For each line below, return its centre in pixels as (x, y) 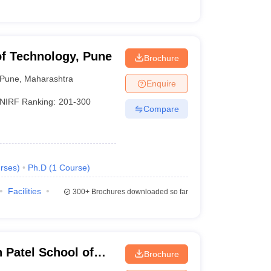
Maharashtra (49, 78)
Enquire (161, 83)
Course (73, 168)
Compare (161, 109)
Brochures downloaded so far (139, 192)
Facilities (24, 191)
